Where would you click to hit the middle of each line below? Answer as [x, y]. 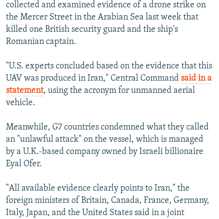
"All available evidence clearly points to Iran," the [98, 189]
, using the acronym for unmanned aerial [119, 91]
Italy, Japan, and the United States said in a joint [95, 213]
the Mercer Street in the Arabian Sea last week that [102, 18]
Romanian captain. [41, 42]
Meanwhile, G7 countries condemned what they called [107, 128]
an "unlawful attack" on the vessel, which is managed [105, 140]
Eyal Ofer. [24, 164]
